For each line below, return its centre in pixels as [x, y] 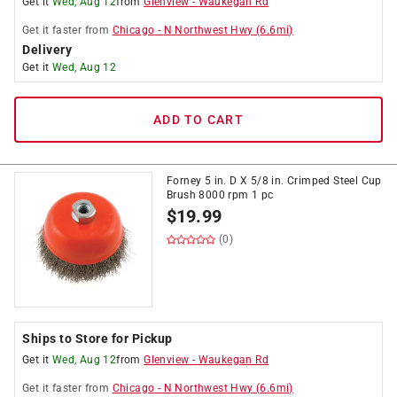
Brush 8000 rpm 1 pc [220, 195]
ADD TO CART [198, 120]
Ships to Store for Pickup [97, 339]
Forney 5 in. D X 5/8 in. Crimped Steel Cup [274, 181]
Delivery [47, 50]
